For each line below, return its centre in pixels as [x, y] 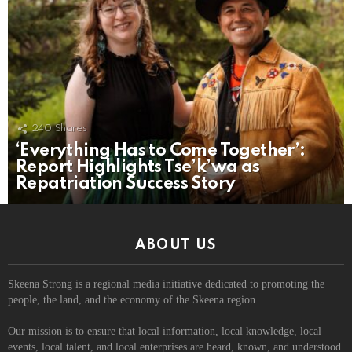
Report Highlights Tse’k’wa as [138, 167]
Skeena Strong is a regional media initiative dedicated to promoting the [166, 284]
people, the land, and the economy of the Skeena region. [133, 299]
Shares [71, 128]
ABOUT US [176, 245]
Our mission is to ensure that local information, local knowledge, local [165, 331]
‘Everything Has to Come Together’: [161, 150]
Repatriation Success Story [126, 183]
